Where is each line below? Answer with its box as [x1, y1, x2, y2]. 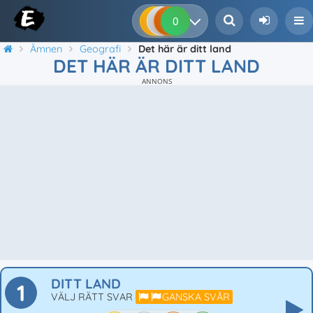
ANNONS [141, 77, 172, 86]
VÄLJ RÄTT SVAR [51, 291, 136, 303]
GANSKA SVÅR [162, 291, 230, 303]
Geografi [80, 43, 121, 55]
